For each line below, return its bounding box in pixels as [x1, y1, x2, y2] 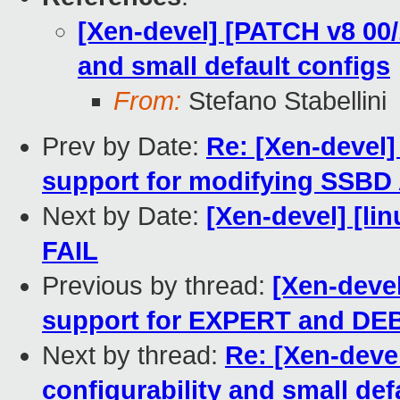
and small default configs [78, 52, 390, 81]
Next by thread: [42, 341, 225, 371]
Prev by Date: [42, 132, 206, 162]
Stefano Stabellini [181, 87, 387, 116]
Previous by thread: [42, 271, 272, 301]
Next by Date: [42, 202, 206, 231]
